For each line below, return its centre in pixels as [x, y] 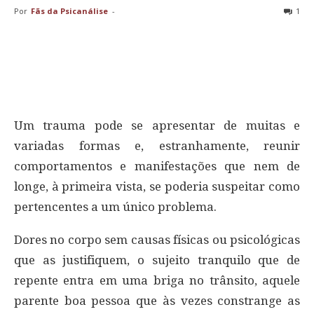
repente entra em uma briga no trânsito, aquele [157, 280]
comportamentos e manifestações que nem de [157, 166]
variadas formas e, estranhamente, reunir [157, 146]
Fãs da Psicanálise [69, 11]
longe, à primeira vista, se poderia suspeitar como [157, 186]
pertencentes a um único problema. [115, 207]
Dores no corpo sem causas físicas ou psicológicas [157, 240]
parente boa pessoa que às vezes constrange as [157, 301]
